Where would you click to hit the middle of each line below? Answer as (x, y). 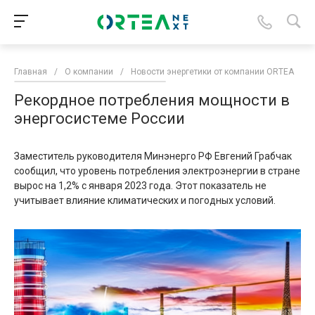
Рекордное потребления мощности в (152, 101)
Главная (31, 72)
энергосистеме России (99, 119)
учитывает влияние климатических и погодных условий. (145, 201)
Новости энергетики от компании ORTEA (212, 72)
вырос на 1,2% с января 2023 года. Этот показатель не (140, 186)
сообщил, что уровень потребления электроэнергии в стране (157, 171)
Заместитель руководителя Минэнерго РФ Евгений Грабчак (153, 156)
